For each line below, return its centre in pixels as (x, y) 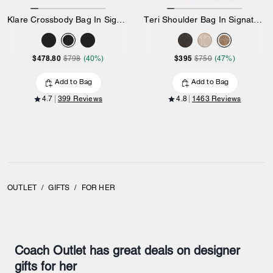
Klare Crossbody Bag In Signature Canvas (121, 20)
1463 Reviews (217, 99)
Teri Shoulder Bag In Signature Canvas (258, 20)
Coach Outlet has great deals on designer (127, 251)
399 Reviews (80, 99)
